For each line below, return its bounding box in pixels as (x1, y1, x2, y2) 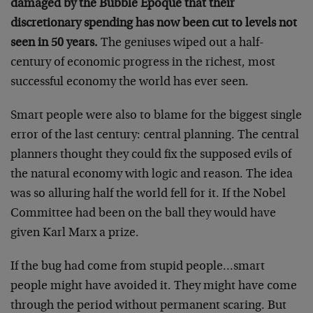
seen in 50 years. (10, 37, 98, 50)
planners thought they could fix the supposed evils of (10, 149, 291, 161)
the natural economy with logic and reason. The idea (10, 168, 293, 181)
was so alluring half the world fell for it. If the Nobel (10, 188, 286, 201)
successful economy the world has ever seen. (10, 76, 249, 89)
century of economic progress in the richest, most (10, 57, 275, 69)
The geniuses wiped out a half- (98, 37, 264, 50)
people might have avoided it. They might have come (10, 280, 297, 293)
